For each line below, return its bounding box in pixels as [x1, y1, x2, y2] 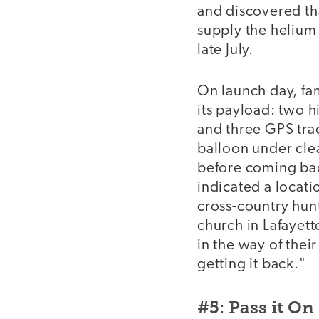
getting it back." [197, 257, 306, 273]
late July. [197, 42, 253, 58]
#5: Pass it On [197, 296, 314, 318]
